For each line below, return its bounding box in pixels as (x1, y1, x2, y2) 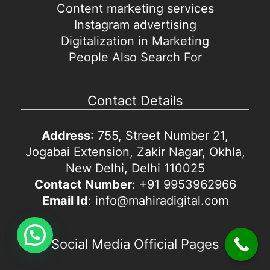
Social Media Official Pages (51, 236, 219, 253)
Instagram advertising (74, 17, 196, 33)
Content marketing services (56, 1, 214, 16)
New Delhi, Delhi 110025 (65, 161, 205, 176)
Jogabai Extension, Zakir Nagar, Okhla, (25, 145, 245, 160)
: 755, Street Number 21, (90, 128, 228, 143)
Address (42, 128, 90, 143)
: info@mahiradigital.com (87, 193, 228, 209)
